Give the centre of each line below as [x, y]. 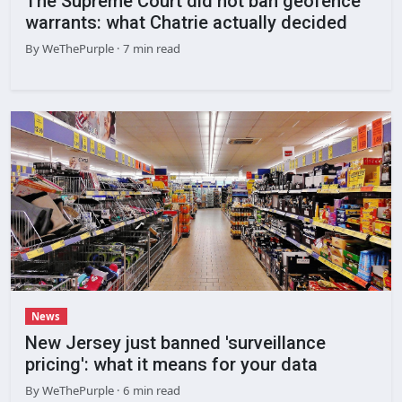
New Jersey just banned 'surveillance [175, 342]
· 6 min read [147, 390]
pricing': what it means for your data [171, 364]
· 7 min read [147, 48]
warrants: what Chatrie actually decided [186, 22]
